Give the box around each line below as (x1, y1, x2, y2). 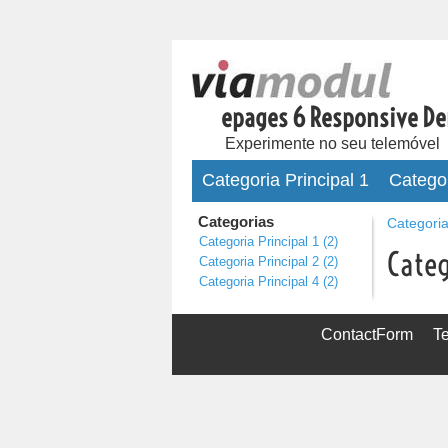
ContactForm (320, 326, 413, 343)
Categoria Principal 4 (199, 274, 319, 289)
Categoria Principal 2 (199, 254, 319, 269)
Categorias (198, 213, 274, 230)
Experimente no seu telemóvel (225, 135, 440, 152)
